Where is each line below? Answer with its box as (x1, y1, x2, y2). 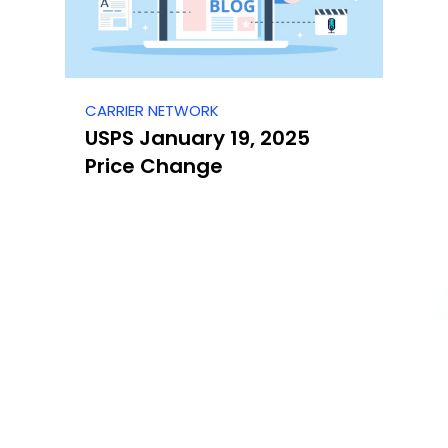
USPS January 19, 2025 (85, 124, 310, 153)
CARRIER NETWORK (85, 100, 219, 122)
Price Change (85, 152, 223, 181)
